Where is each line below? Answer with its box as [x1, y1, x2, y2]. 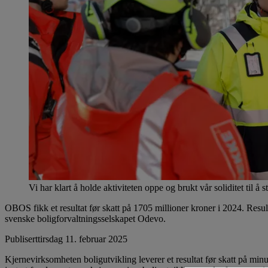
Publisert [5, 233, 38, 244]
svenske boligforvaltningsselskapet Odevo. [5, 213, 166, 224]
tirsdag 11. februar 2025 [38, 233, 127, 244]
